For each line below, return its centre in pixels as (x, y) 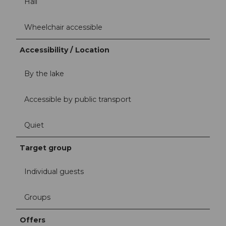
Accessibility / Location (65, 50)
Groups (37, 197)
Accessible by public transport (78, 99)
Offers (33, 220)
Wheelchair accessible (63, 27)
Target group (46, 148)
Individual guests (54, 172)
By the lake (44, 73)
